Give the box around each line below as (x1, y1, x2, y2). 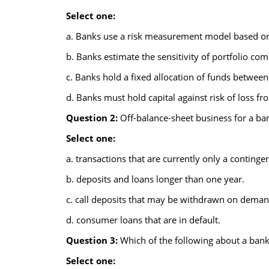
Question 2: (65, 112, 120, 124)
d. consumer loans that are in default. (65, 214, 220, 226)
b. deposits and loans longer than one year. (65, 173, 244, 185)
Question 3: (65, 234, 120, 246)
